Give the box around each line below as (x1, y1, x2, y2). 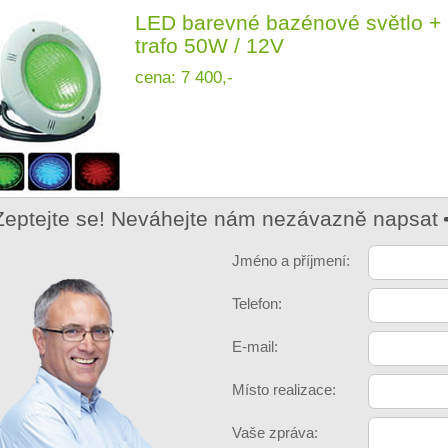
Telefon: (232, 296, 282, 312)
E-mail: (232, 339, 278, 355)
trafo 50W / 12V (135, 34, 284, 58)
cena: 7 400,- (135, 67, 233, 87)
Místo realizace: (232, 382, 336, 398)
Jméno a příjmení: (232, 253, 350, 269)
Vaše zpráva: (232, 425, 318, 441)
